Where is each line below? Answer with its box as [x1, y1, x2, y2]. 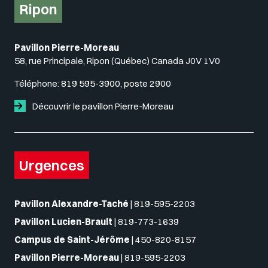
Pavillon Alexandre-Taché [14, 198, 129, 209]
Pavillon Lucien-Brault [14, 216, 112, 227]
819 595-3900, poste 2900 [61, 78, 171, 89]
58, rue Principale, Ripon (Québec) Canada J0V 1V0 [14, 55, 220, 66]
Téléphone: [14, 78, 61, 89]
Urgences [19, 156, 84, 174]
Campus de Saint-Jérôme [14, 234, 130, 245]
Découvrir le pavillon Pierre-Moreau [31, 100, 173, 112]
